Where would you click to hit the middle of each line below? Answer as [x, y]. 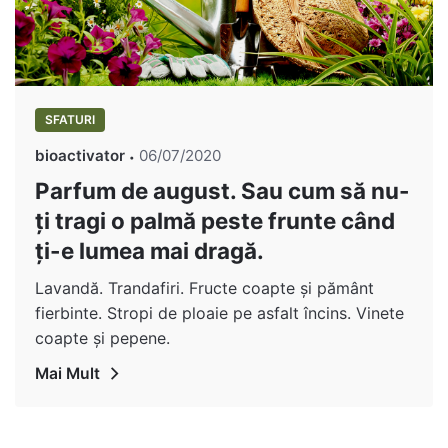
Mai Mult [67, 373]
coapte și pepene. [102, 337]
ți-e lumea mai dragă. [149, 250]
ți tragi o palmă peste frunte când [215, 220]
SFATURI [70, 119]
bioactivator [80, 155]
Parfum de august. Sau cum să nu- [222, 190]
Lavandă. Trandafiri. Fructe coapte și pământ [204, 287]
